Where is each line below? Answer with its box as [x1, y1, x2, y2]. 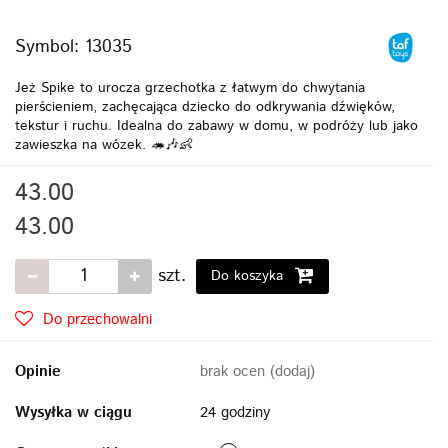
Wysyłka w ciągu [15, 401, 132, 423]
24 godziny [200, 401, 270, 423]
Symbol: [15, 33, 85, 60]
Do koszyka [211, 265, 288, 286]
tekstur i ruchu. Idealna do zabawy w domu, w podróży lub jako [15, 115, 418, 136]
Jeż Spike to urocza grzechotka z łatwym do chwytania [15, 77, 365, 98]
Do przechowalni [43, 308, 152, 330]
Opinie [15, 360, 61, 382]
